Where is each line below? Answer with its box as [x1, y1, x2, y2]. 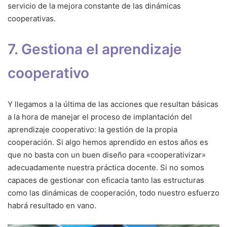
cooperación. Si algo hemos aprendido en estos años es [8, 137, 208, 147]
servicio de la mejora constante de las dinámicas [8, 1, 181, 11]
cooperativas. [8, 14, 56, 24]
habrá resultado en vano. [8, 201, 96, 211]
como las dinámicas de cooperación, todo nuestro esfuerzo [8, 188, 219, 198]
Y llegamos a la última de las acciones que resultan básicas [8, 99, 218, 109]
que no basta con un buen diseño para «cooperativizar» [8, 150, 206, 160]
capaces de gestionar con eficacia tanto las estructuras [8, 175, 204, 185]
